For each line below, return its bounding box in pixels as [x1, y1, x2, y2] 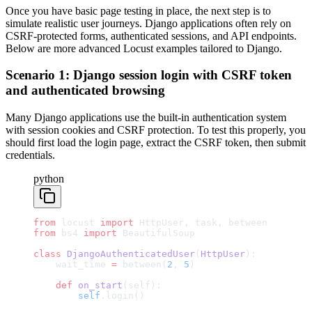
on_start [72, 279, 123, 290]
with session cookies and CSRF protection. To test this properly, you [6, 123, 306, 136]
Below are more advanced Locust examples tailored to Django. [6, 42, 282, 54]
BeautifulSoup [117, 227, 195, 238]
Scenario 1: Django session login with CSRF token [6, 68, 292, 83]
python [33, 172, 64, 185]
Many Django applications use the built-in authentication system [6, 111, 286, 123]
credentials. [6, 148, 55, 161]
